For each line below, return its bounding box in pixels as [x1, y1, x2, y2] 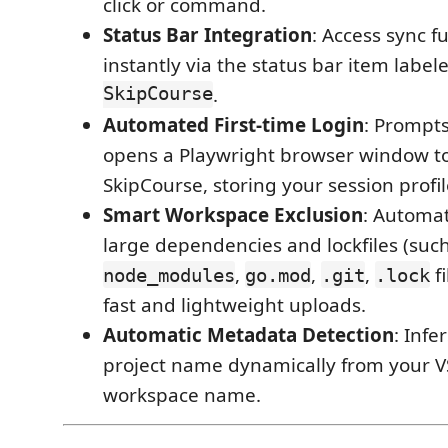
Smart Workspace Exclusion [103, 201, 363, 228]
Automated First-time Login [103, 111, 364, 138]
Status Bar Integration [103, 21, 312, 48]
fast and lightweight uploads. [103, 291, 366, 318]
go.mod [245, 263, 311, 286]
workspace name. [103, 381, 261, 408]
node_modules [103, 263, 235, 286]
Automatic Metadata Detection [103, 321, 394, 348]
